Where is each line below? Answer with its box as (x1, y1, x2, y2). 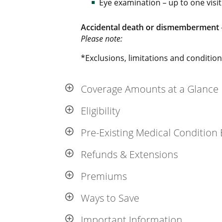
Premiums (81, 169, 127, 183)
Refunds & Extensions (81, 148, 178, 161)
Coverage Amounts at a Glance (81, 82, 219, 96)
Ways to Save (81, 191, 140, 205)
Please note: (81, 33, 123, 44)
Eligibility (81, 104, 120, 117)
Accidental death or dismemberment (81, 22, 220, 33)
